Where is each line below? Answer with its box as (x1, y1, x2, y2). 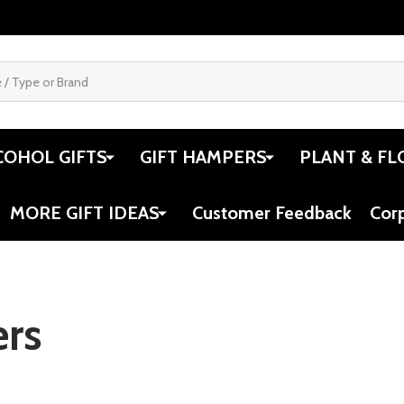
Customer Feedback (192, 201, 352, 224)
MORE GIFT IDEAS (10, 201, 160, 224)
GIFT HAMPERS (140, 145, 267, 168)
